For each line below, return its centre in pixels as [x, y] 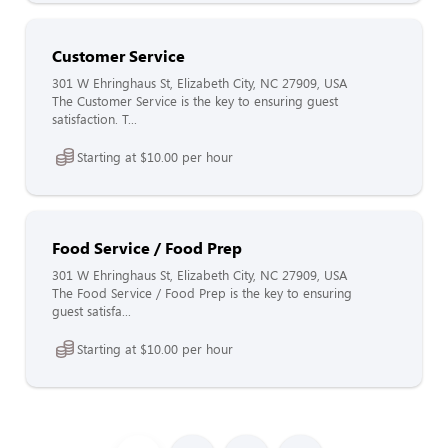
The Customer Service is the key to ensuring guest [195, 101]
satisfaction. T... [94, 119]
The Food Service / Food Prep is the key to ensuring [202, 293]
